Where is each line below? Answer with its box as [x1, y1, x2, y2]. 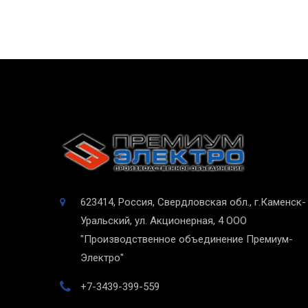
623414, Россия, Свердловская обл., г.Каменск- [80, 196, 306, 209]
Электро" [80, 252, 124, 265]
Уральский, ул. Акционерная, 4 [80, 214, 223, 228]
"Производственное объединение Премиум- [80, 233, 293, 246]
